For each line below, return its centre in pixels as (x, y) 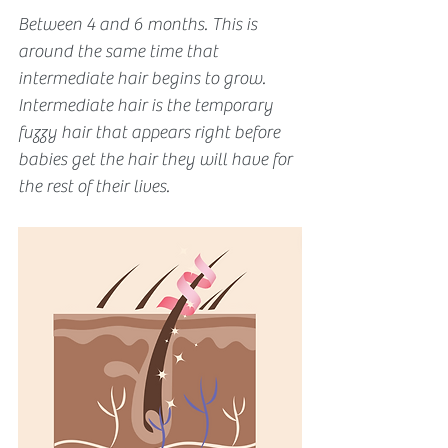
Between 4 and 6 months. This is (139, 24)
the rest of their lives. (96, 186)
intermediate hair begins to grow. (144, 78)
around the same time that (120, 51)
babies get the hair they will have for (157, 159)
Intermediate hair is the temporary (147, 105)
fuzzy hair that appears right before (151, 132)
